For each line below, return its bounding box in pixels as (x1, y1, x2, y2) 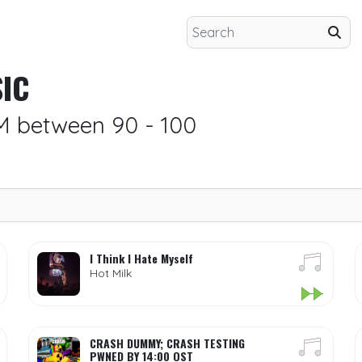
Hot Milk (89, 266, 132, 280)
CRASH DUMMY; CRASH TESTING (89, 335, 245, 351)
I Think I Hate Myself (89, 250, 193, 267)
